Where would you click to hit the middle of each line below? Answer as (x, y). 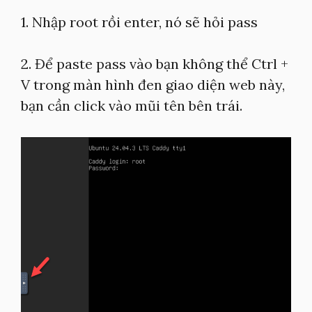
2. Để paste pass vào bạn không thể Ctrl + (155, 64)
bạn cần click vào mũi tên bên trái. (132, 106)
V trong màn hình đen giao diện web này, (153, 85)
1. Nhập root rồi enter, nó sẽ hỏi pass (139, 22)
